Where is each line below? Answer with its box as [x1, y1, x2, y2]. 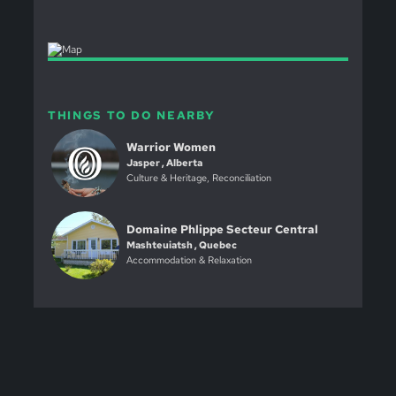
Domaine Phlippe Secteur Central [126, 221, 318, 237]
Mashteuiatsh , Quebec [126, 238, 237, 251]
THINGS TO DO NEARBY [47, 108, 216, 124]
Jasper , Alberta [126, 156, 202, 169]
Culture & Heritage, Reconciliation [126, 171, 271, 184]
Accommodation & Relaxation [126, 253, 252, 266]
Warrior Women [126, 139, 216, 155]
